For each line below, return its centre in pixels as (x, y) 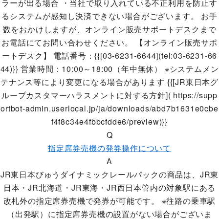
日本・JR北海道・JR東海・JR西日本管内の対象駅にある (109, 187)
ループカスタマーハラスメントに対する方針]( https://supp (109, 95)
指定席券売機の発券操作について (109, 148)
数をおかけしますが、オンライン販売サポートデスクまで (109, 29)
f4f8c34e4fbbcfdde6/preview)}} (109, 121)
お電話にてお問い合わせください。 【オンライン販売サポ (109, 42)
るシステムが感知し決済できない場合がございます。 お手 (109, 16)
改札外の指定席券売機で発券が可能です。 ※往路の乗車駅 (109, 201)
